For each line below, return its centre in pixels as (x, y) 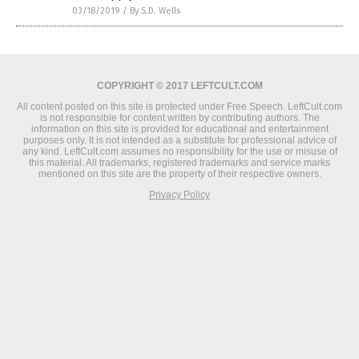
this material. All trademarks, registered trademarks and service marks (179, 162)
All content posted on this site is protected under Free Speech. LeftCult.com (179, 106)
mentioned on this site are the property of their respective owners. (179, 173)
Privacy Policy (179, 194)
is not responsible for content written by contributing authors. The (179, 117)
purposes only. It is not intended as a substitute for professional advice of (179, 140)
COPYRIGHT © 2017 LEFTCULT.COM (179, 85)
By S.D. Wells (155, 10)
